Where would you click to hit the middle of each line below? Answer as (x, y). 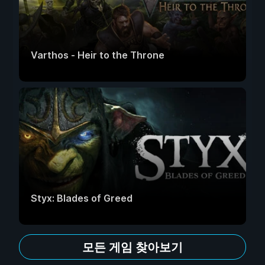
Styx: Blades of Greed (82, 198)
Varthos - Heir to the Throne (98, 55)
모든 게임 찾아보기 (132, 247)
